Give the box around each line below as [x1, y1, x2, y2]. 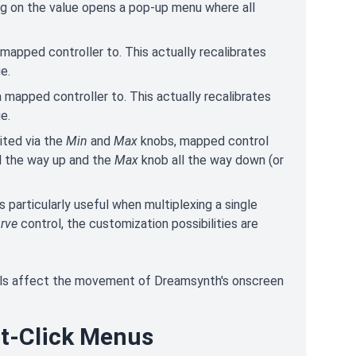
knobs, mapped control [137, 133, 269, 149]
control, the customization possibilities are [21, 216, 258, 231]
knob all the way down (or [138, 153, 284, 168]
